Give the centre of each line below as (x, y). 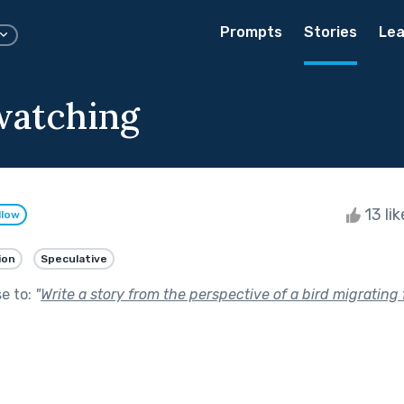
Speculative (74, 258)
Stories (331, 32)
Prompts (251, 32)
